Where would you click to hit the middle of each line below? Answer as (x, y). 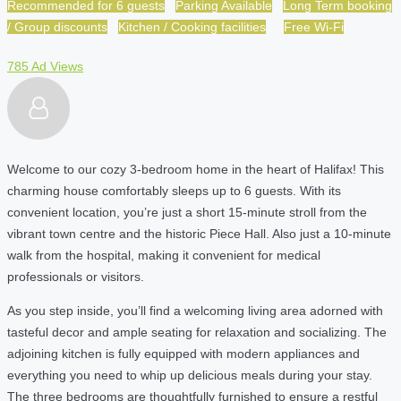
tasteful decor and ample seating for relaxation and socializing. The (197, 332)
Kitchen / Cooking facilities (192, 26)
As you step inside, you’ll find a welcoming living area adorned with (195, 310)
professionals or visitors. (76, 276)
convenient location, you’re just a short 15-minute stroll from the (187, 212)
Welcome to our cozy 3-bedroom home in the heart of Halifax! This (196, 169)
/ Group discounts (57, 26)
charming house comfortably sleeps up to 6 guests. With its (174, 190)
